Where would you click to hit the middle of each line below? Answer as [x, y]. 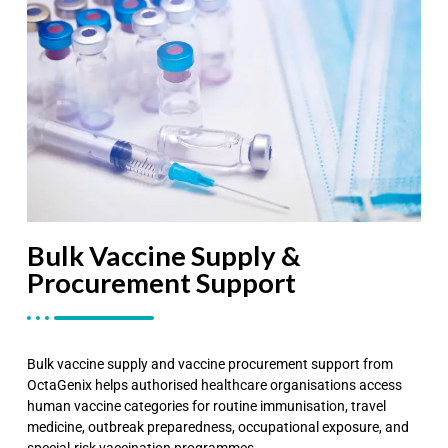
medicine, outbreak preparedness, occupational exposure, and [218, 426]
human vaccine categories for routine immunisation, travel [207, 405]
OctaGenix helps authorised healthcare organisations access [215, 384]
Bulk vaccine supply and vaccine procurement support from [210, 363]
